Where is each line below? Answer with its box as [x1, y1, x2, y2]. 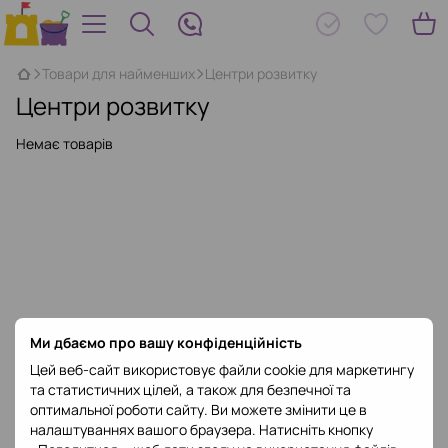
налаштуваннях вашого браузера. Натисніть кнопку [30, 420, 373, 439]
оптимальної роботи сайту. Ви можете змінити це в [30, 400, 367, 419]
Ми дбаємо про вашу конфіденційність [30, 333, 302, 352]
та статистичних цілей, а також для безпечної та [30, 380, 351, 399]
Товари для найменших [42, 64, 195, 83]
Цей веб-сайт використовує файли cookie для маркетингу [30, 360, 414, 379]
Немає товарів [16, 134, 113, 153]
